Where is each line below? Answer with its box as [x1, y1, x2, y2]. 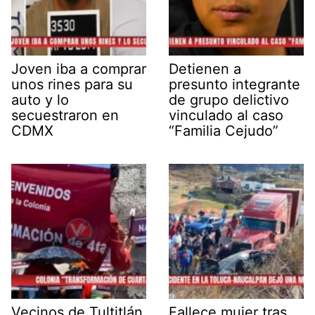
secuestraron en [11, 106, 119, 124]
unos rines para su [11, 75, 133, 93]
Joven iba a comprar [11, 60, 146, 77]
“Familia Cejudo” [169, 122, 278, 139]
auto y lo [11, 91, 69, 108]
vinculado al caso [169, 106, 283, 124]
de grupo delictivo [169, 91, 289, 108]
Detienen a [169, 60, 241, 77]
